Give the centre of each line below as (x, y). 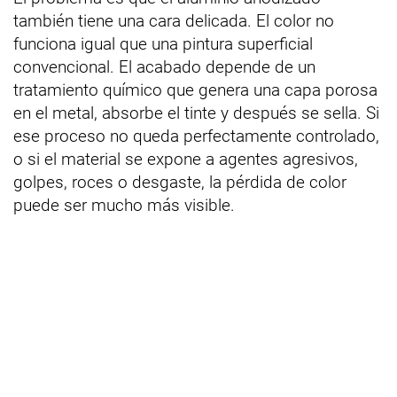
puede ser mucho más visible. (124, 206)
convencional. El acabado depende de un (164, 67)
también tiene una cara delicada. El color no (174, 21)
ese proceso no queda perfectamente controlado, (196, 136)
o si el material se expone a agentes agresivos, (186, 160)
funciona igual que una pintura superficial (163, 44)
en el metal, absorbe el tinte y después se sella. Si (196, 113)
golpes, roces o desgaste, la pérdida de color (180, 183)
